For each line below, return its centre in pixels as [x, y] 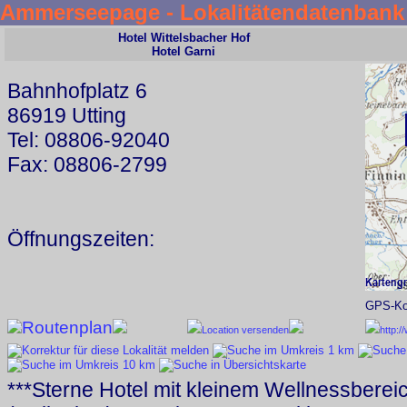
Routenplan [67, 327]
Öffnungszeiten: [81, 238]
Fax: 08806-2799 [87, 164]
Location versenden [245, 329]
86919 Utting [67, 115]
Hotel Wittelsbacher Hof [184, 37]
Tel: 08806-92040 [89, 139]
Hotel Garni [184, 51]
